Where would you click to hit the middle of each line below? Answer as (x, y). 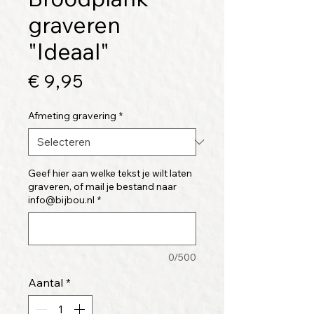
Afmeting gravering (72, 116)
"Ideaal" (69, 52)
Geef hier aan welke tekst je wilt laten (110, 173)
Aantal (46, 283)
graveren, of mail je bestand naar (102, 187)
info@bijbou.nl (61, 200)
